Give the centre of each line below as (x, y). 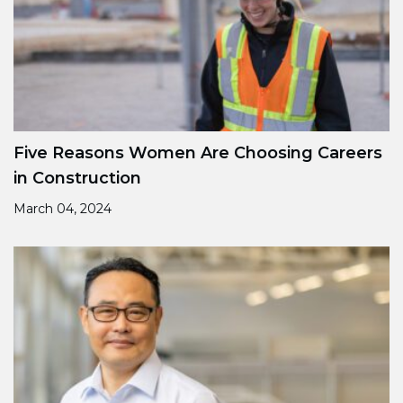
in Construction (77, 179)
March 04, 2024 (63, 209)
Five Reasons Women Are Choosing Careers (198, 153)
